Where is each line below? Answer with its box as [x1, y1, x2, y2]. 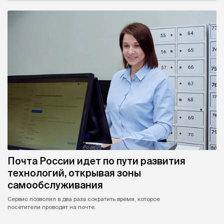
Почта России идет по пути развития [7, 155, 185, 166]
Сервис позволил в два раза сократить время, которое [7, 195, 160, 202]
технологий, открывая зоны [7, 167, 141, 178]
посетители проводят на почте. [7, 203, 96, 210]
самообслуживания [7, 179, 103, 190]
